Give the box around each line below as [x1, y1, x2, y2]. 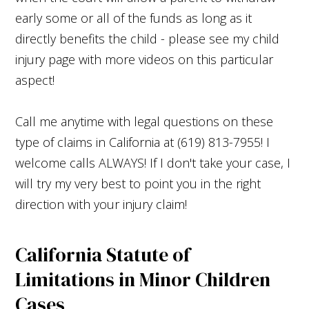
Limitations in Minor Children [15, 266, 271, 292]
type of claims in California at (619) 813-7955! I [15, 133, 270, 150]
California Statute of [15, 241, 191, 268]
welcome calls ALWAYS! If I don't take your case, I [15, 154, 291, 171]
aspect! [15, 71, 55, 88]
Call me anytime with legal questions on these [15, 112, 274, 130]
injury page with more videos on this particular [15, 50, 274, 68]
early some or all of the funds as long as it [15, 9, 252, 26]
